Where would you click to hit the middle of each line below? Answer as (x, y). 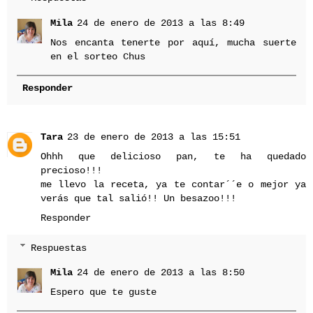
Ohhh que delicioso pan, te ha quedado (173, 156)
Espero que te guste (104, 292)
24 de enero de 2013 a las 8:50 (161, 273)
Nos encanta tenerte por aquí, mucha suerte (173, 42)
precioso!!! (71, 170)
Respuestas (59, 248)
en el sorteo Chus (98, 56)
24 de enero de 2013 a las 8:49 (161, 23)
